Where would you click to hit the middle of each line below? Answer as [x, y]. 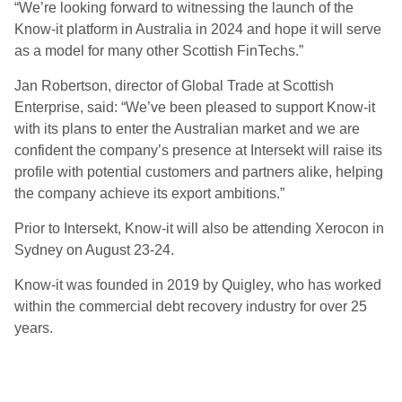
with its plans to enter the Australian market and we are [187, 129]
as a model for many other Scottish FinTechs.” [159, 51]
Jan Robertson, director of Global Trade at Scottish [174, 86]
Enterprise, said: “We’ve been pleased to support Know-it [195, 107]
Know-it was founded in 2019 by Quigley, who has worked [198, 285]
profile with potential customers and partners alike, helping [199, 172]
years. [34, 328]
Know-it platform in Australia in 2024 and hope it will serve [198, 29]
